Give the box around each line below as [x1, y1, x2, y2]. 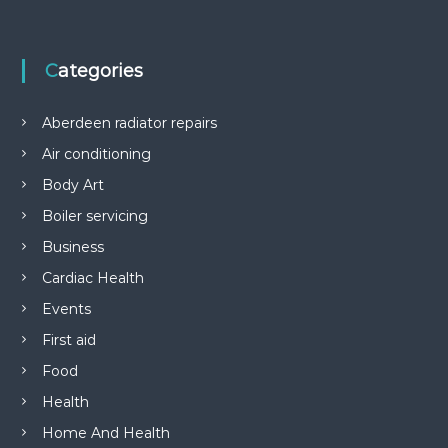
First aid [41, 330, 96, 349]
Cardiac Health [41, 268, 144, 287]
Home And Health [41, 423, 170, 442]
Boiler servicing [41, 206, 148, 225]
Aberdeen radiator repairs [41, 113, 217, 132]
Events [41, 299, 91, 318]
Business [41, 237, 104, 256]
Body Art [41, 175, 104, 194]
